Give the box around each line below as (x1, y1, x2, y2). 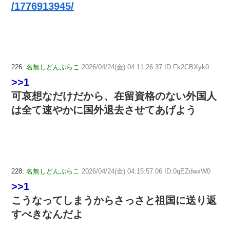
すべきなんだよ (11, 208, 83, 220)
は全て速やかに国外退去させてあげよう (11, 104, 196, 116)
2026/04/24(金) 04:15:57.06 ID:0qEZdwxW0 (82, 167, 210, 176)
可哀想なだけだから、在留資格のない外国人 (11, 90, 217, 102)
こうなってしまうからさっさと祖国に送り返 (11, 195, 217, 206)
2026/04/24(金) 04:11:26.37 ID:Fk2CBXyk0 (82, 63, 209, 71)
